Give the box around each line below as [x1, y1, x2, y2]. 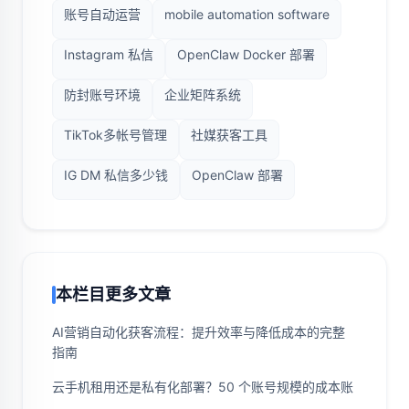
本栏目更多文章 [56, 284, 171, 304]
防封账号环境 [64, 86, 141, 102]
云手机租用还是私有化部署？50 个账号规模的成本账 [52, 378, 353, 394]
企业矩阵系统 [164, 86, 241, 102]
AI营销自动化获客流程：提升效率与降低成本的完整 [52, 323, 345, 340]
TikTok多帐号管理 [64, 126, 167, 142]
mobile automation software [164, 5, 330, 22]
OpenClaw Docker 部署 [177, 46, 315, 62]
